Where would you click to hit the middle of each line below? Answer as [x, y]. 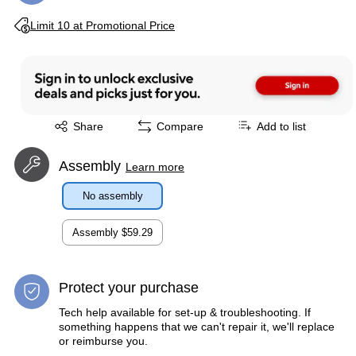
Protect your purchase [129, 287]
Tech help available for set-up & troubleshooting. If [185, 312]
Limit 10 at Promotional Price [103, 25]
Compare [180, 126]
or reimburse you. [103, 341]
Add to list [281, 126]
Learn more [155, 166]
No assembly [112, 195]
